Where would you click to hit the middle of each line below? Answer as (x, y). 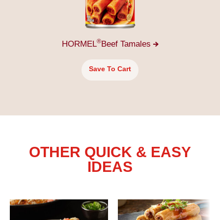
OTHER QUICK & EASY (110, 152)
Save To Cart (110, 69)
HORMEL (79, 43)
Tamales (137, 43)
